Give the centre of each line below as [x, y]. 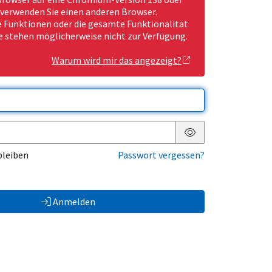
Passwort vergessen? [161, 155]
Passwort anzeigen [229, 142]
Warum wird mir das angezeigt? [117, 60]
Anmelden [74, 202]
